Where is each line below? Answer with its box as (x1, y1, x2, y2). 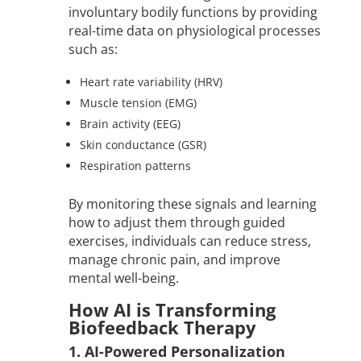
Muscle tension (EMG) (79, 95, 197, 111)
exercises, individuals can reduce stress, (68, 232, 311, 251)
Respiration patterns (79, 158, 191, 174)
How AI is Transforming (68, 297, 276, 322)
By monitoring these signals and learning (68, 195, 317, 214)
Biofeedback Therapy (68, 315, 256, 340)
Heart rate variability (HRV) (79, 74, 222, 90)
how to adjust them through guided (68, 214, 285, 232)
